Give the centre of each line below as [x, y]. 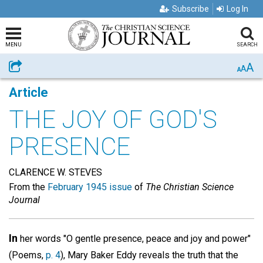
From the [28, 187]
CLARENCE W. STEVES [55, 172]
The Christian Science [190, 187]
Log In [237, 9]
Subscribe [190, 9]
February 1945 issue [90, 187]
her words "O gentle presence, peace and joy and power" [134, 239]
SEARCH [247, 45]
